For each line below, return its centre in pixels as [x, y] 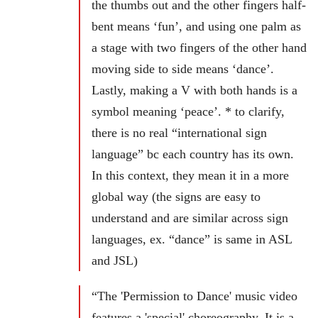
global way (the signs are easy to [176, 197]
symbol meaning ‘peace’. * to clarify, [188, 112]
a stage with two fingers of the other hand [199, 48]
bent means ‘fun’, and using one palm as [196, 27]
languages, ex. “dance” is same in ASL [192, 240]
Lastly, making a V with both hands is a [194, 91]
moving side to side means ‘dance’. [183, 69]
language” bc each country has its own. [193, 154]
